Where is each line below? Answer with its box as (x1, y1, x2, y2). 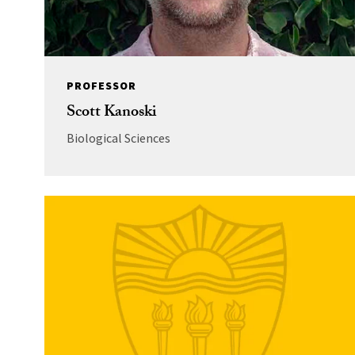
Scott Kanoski (66, 99, 156, 127)
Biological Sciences (66, 129, 170, 146)
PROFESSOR (66, 78, 136, 93)
